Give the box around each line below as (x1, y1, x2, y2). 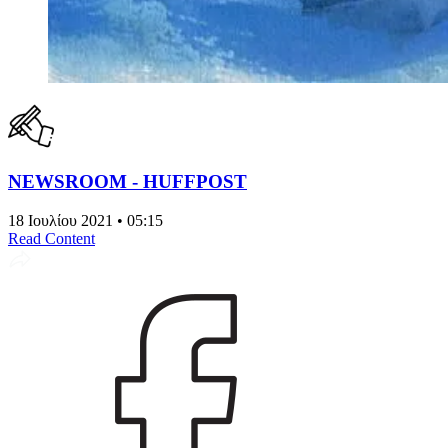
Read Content (8, 230, 95, 248)
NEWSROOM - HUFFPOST (8, 171, 247, 193)
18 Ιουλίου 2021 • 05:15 (8, 212, 163, 230)
